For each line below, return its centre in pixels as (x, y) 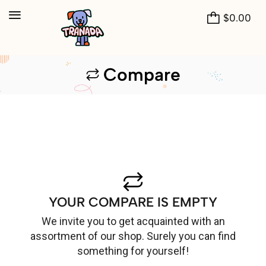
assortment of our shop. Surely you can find (133, 236)
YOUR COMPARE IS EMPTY (133, 202)
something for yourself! (133, 251)
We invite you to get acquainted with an (133, 221)
